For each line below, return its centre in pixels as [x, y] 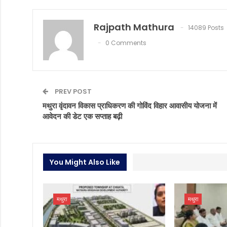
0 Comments [126, 43]
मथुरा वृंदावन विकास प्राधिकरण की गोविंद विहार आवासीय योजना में [129, 106]
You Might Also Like [85, 162]
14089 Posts [206, 28]
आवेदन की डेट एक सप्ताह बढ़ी [82, 117]
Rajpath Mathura [134, 27]
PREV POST [72, 92]
